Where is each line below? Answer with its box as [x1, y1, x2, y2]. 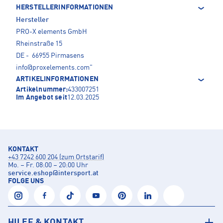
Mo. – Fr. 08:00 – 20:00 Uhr [8, 161, 88, 169]
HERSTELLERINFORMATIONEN [16, 3, 113, 11]
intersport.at [58, 169, 99, 177]
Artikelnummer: [16, 86, 68, 93]
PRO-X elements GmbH [16, 28, 87, 35]
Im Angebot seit [16, 94, 67, 101]
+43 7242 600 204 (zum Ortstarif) [8, 153, 104, 161]
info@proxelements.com [16, 64, 90, 71]
